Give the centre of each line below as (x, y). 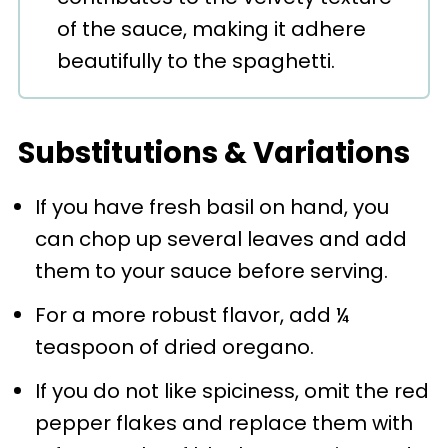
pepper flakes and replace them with (223, 423)
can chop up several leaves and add (220, 239)
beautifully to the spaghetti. (195, 61)
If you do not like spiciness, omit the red (231, 391)
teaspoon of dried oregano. (174, 347)
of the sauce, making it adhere (211, 29)
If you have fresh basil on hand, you (211, 207)
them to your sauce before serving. (211, 271)
